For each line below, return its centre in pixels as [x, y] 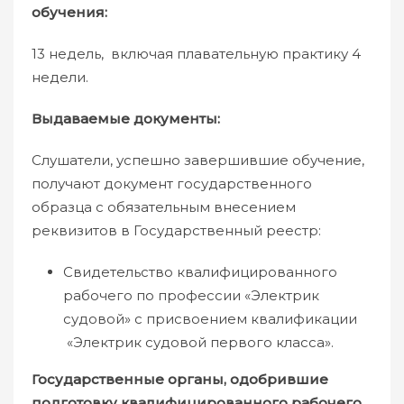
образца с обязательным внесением [164, 207]
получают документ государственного [172, 184]
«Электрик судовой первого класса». [198, 342]
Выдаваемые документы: [126, 119]
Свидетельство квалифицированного [200, 272]
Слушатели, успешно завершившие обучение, [198, 160]
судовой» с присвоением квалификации [210, 319]
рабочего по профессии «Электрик [191, 295]
